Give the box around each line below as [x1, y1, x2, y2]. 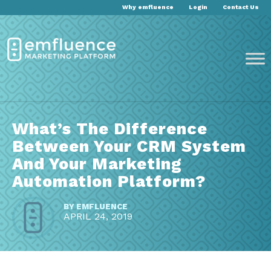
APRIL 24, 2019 [64, 211, 132, 223]
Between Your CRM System [12, 137, 246, 157]
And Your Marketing [12, 154, 182, 174]
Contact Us [223, 4, 259, 10]
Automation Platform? [12, 172, 206, 192]
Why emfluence [122, 4, 174, 10]
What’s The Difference [12, 119, 207, 139]
